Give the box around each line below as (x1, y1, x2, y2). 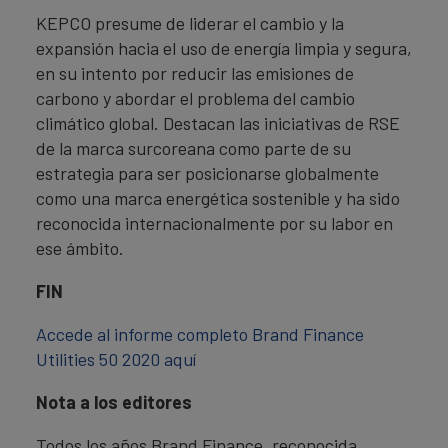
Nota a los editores (36, 391, 192, 413)
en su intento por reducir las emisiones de (36, 62, 354, 84)
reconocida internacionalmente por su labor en (36, 212, 393, 234)
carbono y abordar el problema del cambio (36, 87, 355, 109)
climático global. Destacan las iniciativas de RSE (36, 112, 400, 134)
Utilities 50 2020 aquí (36, 348, 196, 370)
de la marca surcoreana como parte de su (36, 137, 351, 159)
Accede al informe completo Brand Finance (36, 323, 364, 345)
